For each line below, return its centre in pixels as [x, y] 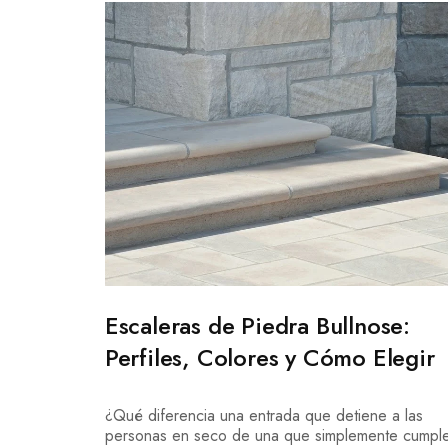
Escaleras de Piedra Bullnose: [257, 326]
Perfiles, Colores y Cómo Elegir [269, 358]
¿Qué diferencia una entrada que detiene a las [263, 416]
